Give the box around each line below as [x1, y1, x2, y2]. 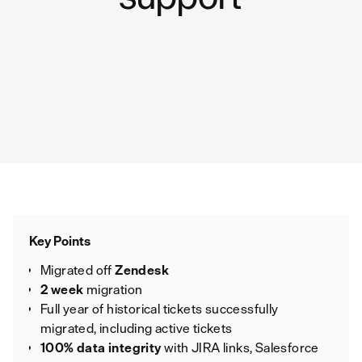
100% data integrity [40, 340, 162, 355]
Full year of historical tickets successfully [40, 301, 279, 316]
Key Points [29, 234, 90, 248]
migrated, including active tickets [40, 321, 233, 335]
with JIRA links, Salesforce [161, 340, 319, 355]
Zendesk [115, 263, 170, 277]
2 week [40, 282, 86, 297]
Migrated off [40, 263, 116, 277]
